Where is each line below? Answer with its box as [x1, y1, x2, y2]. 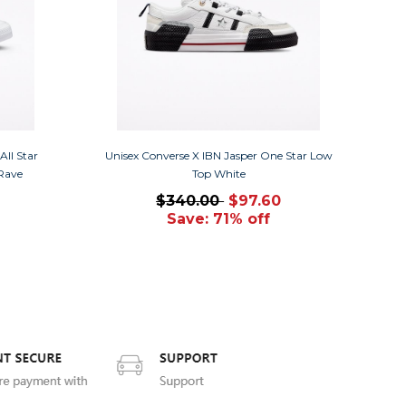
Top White [191, 166, 246, 180]
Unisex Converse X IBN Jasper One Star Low [104, 148, 333, 162]
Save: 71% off [167, 209, 271, 227]
